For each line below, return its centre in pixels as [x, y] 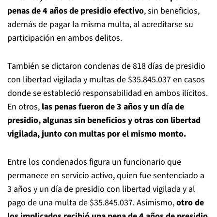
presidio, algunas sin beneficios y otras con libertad [104, 120]
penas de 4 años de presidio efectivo [76, 11]
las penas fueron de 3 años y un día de [113, 107]
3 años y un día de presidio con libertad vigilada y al [101, 189]
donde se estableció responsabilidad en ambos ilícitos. [108, 93]
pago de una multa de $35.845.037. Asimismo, [92, 203]
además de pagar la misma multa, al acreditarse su [100, 24]
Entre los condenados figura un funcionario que [94, 162]
